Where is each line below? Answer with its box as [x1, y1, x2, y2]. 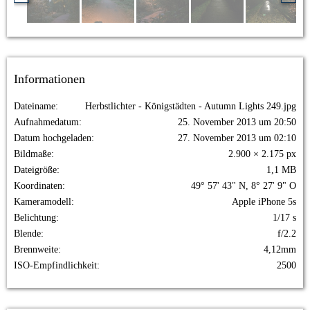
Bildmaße [14, 149, 51, 159]
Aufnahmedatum [14, 117, 79, 127]
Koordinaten [14, 181, 62, 191]
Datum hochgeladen [14, 133, 91, 143]
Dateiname [14, 101, 55, 111]
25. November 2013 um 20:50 [178, 117, 296, 127]
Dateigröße [14, 165, 57, 175]
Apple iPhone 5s [232, 197, 296, 207]
